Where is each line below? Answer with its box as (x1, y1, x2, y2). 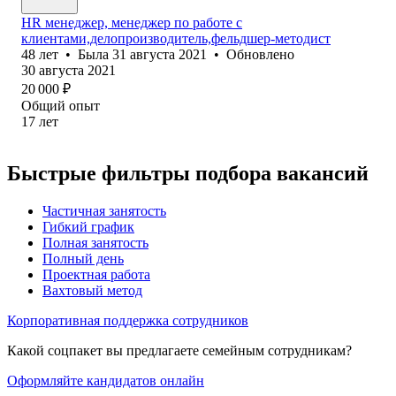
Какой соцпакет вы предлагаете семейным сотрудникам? (7, 342, 352, 358)
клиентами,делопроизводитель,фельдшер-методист (21, 30, 331, 46)
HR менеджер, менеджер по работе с (21, 14, 242, 30)
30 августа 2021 (21, 62, 116, 78)
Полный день (42, 250, 124, 266)
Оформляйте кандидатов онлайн (7, 372, 204, 388)
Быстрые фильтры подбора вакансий (7, 161, 369, 185)
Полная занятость (42, 234, 148, 250)
